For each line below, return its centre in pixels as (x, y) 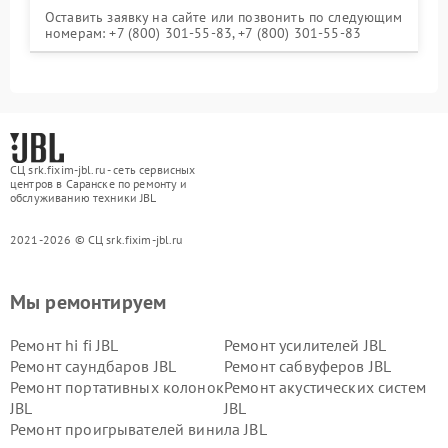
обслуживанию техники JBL (83, 197)
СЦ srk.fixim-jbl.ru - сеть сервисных (103, 169)
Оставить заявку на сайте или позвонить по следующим (224, 17)
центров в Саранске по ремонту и (99, 183)
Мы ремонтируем (88, 302)
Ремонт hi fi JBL (64, 345)
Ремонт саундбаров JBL (93, 366)
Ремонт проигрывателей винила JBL (138, 429)
